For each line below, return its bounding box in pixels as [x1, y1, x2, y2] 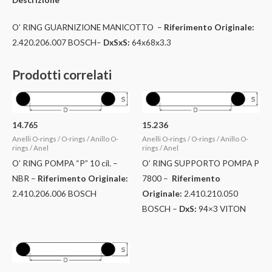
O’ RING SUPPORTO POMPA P [142, 158, 259, 169]
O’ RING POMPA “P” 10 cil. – [12, 158, 118, 169]
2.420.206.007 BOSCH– [12, 37, 103, 48]
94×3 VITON [197, 203, 246, 214]
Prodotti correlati [12, 67, 112, 82]
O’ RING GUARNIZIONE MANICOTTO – [12, 22, 164, 33]
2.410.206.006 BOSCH [12, 188, 97, 199]
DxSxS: [103, 37, 130, 48]
